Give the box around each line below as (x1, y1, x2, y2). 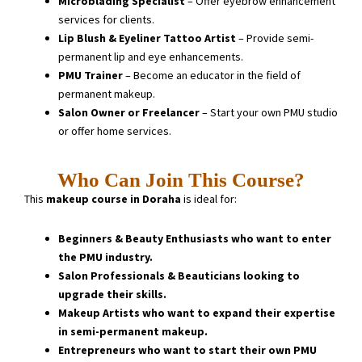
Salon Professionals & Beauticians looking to (58, 268, 300, 283)
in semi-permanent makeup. (58, 324, 208, 339)
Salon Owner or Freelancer (58, 105, 200, 120)
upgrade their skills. (58, 287, 166, 301)
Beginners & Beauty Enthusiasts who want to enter (58, 231, 331, 246)
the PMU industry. (58, 250, 153, 264)
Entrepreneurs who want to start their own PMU (58, 343, 317, 357)
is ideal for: (181, 192, 237, 206)
